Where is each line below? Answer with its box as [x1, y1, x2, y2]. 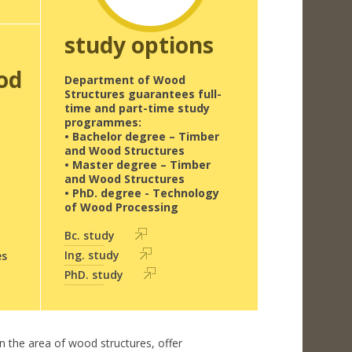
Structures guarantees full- [64, 86, 222, 101]
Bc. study [64, 228, 115, 243]
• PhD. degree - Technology [64, 185, 219, 200]
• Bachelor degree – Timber [64, 129, 219, 144]
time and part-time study [64, 101, 210, 115]
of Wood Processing [64, 200, 178, 214]
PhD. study [64, 267, 123, 282]
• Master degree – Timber [64, 157, 211, 172]
